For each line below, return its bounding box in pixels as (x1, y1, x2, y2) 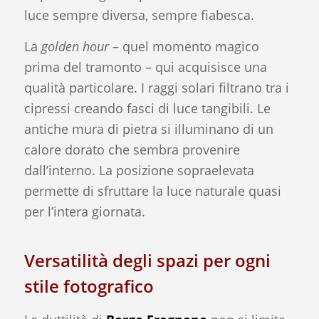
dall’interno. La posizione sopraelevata (23, 161, 254, 179)
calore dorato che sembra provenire (23, 140, 240, 158)
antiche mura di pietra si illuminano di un (23, 120, 273, 137)
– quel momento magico (108, 37, 259, 55)
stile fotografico (23, 273, 154, 298)
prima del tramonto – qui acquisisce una (23, 58, 267, 75)
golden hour (41, 37, 109, 55)
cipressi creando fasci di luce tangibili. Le (23, 99, 271, 117)
